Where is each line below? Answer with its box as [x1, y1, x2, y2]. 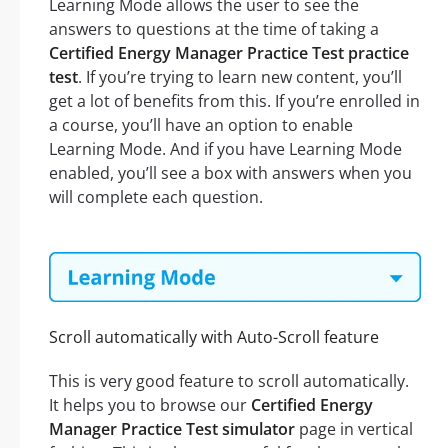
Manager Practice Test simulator [49, 418, 295, 441]
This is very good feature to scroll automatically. [49, 370, 409, 393]
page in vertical [295, 418, 413, 441]
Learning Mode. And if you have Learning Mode [49, 138, 402, 161]
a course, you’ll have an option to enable [49, 114, 353, 137]
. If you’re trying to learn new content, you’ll [78, 66, 402, 89]
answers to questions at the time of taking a [49, 18, 379, 41]
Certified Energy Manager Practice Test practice [49, 42, 409, 65]
